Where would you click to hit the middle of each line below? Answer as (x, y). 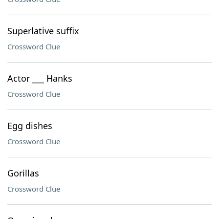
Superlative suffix (43, 31)
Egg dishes (30, 126)
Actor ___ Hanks (40, 78)
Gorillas (23, 173)
